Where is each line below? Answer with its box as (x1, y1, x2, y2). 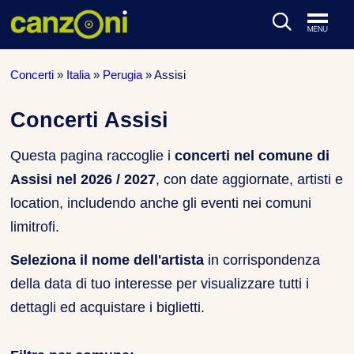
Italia (66, 68, 91, 81)
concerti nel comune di (175, 147, 330, 164)
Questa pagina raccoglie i (10, 147, 175, 164)
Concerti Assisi (10, 108, 169, 132)
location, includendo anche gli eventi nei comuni (10, 194, 312, 211)
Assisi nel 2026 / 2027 (10, 171, 156, 187)
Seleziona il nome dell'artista (10, 252, 205, 269)
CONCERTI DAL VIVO (32, 137, 160, 150)
